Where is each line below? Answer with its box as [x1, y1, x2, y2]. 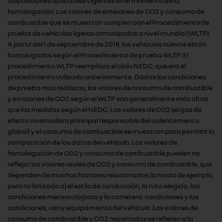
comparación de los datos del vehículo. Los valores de [7, 138, 177, 146]
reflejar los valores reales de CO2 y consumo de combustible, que [7, 160, 212, 168]
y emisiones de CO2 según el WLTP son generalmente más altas [7, 94, 208, 103]
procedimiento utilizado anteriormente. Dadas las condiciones [7, 72, 206, 81]
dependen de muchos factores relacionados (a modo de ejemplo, [7, 170, 214, 179]
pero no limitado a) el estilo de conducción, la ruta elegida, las [7, 181, 200, 190]
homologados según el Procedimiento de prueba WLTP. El [7, 51, 188, 59]
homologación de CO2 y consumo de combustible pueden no [7, 149, 200, 157]
